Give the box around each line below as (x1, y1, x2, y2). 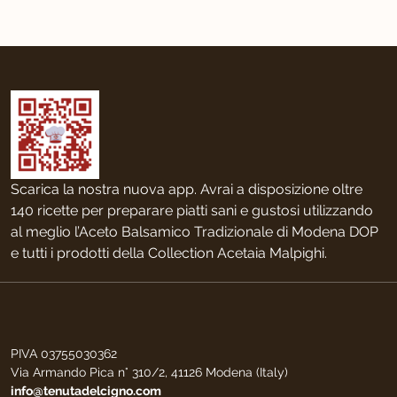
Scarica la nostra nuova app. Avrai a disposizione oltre (11, 181, 362, 198)
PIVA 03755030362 (11, 346, 117, 362)
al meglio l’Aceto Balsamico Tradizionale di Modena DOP (11, 223, 378, 241)
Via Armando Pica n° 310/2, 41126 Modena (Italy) (11, 365, 288, 380)
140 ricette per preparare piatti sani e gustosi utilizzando (11, 202, 373, 220)
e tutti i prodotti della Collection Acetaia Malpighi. (11, 245, 327, 262)
